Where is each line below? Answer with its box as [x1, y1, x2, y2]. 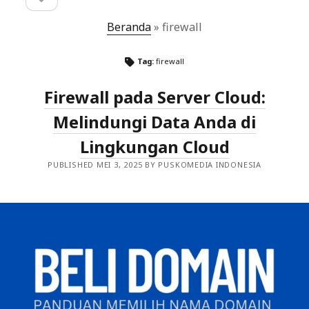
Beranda [107, 19, 151, 34]
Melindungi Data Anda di [53, 110, 256, 133]
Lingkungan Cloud [79, 135, 230, 158]
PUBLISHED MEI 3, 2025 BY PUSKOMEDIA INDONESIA [48, 159, 261, 170]
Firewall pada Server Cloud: [43, 86, 266, 108]
